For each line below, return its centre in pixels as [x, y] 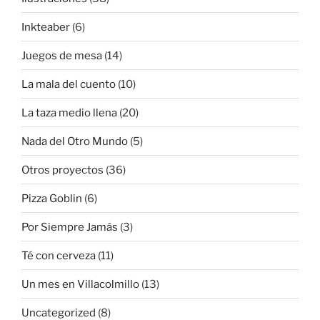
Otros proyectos [62, 170]
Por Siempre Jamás [70, 227]
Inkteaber [46, 27]
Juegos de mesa [62, 55]
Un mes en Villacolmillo [80, 284]
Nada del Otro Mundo [75, 141]
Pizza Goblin [52, 198]
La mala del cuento [69, 84]
